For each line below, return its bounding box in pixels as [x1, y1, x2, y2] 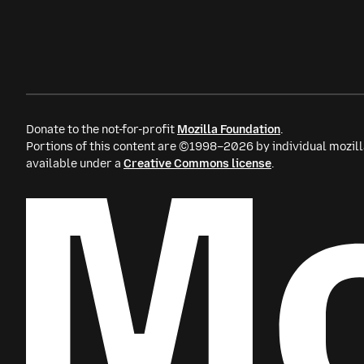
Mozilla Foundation [177, 123, 280, 136]
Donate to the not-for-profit [26, 123, 177, 136]
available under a [26, 157, 123, 171]
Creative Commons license [123, 157, 271, 171]
